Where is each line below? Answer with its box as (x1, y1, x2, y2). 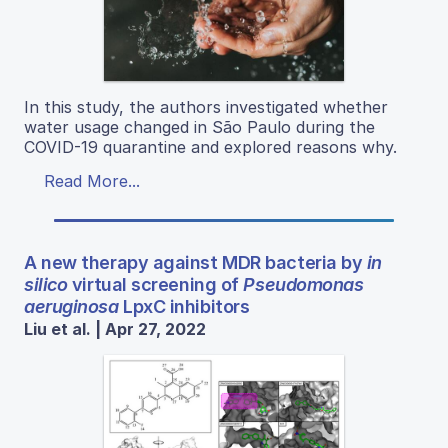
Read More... (44, 170, 140, 191)
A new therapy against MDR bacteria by (24, 251, 367, 273)
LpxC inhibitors (118, 295, 250, 317)
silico (24, 273, 68, 295)
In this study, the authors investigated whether (24, 96, 388, 117)
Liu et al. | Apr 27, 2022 (24, 318, 206, 339)
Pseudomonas (243, 273, 364, 295)
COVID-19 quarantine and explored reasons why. (24, 136, 397, 157)
